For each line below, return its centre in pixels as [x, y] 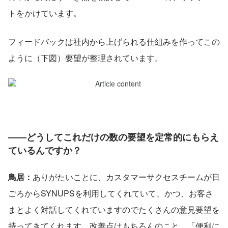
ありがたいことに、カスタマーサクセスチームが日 [126, 177]
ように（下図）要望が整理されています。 [85, 58]
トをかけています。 [45, 13]
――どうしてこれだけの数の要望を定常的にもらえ [113, 137]
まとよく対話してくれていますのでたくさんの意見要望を [114, 209]
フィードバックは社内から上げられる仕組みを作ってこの [114, 41]
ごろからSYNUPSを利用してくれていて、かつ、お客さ [111, 193]
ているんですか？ [45, 150]
